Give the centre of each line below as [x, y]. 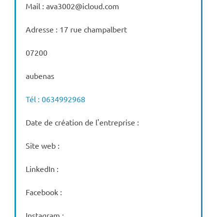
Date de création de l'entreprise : [82, 122]
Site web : [42, 145]
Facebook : [44, 192]
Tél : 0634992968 [55, 99]
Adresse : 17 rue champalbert [76, 29]
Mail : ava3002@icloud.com [72, 6]
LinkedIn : [42, 169]
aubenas [40, 76]
